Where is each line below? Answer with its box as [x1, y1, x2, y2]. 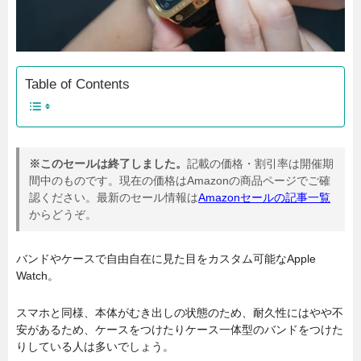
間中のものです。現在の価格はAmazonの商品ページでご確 [29, 173, 330, 187]
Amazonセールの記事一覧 [198, 190, 330, 204]
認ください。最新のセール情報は [29, 190, 198, 204]
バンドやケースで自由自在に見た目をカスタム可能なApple [16, 252, 316, 266]
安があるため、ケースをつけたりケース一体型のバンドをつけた [16, 322, 343, 336]
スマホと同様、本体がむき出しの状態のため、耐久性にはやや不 [16, 305, 343, 319]
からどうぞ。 [29, 207, 97, 221]
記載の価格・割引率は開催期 [187, 156, 334, 170]
